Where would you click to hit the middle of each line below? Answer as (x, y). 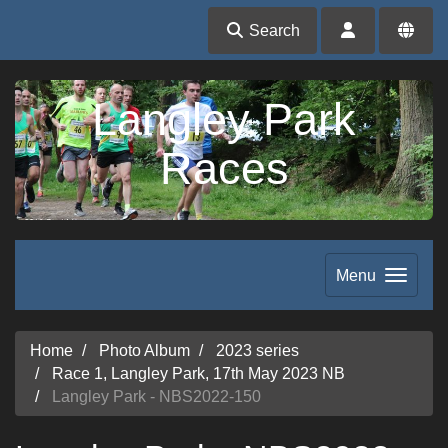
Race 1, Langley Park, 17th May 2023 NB (198, 373)
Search (272, 30)
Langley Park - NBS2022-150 (154, 396)
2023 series (257, 350)
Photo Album (144, 350)
